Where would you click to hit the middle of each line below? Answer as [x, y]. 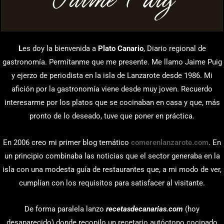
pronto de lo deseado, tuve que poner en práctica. [112, 116]
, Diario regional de [174, 49]
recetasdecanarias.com [144, 209]
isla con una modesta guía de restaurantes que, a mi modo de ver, [112, 169]
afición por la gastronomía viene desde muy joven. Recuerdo [112, 89]
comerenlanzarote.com [170, 142]
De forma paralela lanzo [65, 209]
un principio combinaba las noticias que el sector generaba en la [112, 156]
